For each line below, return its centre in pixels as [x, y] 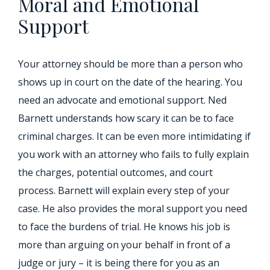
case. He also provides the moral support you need [133, 209]
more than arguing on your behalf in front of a [124, 245]
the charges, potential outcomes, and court [115, 172]
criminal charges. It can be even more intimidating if [134, 136]
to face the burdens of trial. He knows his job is [124, 227]
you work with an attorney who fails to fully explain [133, 154]
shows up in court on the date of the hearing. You [130, 82]
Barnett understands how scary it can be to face [126, 118]
